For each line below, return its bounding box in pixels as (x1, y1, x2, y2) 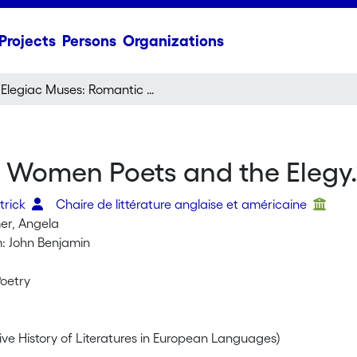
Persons (61, 32, 116, 49)
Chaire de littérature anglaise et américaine (56, 197, 311, 211)
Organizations (122, 32, 224, 49)
